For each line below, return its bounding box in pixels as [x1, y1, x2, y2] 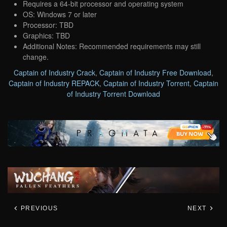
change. [23, 51, 49, 62]
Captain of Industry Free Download [99, 67, 211, 78]
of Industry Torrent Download [67, 88, 160, 99]
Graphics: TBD [23, 30, 70, 41]
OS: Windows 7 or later [23, 9, 97, 19]
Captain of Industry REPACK [9, 78, 99, 88]
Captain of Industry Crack [14, 67, 95, 78]
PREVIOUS [18, 205, 58, 212]
